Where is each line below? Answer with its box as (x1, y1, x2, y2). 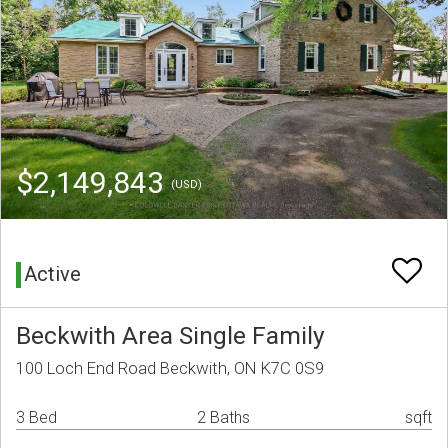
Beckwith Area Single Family (16, 321, 325, 351)
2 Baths (197, 408, 250, 428)
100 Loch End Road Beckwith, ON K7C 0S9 (16, 358, 324, 379)
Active (24, 262, 81, 287)
